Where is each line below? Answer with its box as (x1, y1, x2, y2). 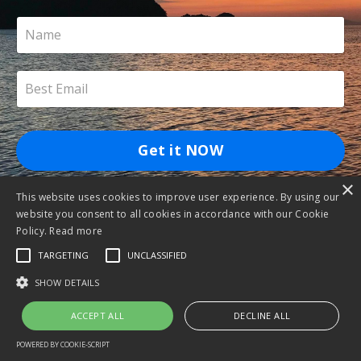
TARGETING (38, 249, 89, 261)
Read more (49, 224, 103, 238)
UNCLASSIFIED (127, 249, 187, 261)
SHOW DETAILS (35, 276, 100, 288)
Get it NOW (138, 140, 223, 160)
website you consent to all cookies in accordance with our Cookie (16, 207, 330, 221)
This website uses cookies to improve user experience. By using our (16, 190, 340, 204)
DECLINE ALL (233, 309, 291, 322)
